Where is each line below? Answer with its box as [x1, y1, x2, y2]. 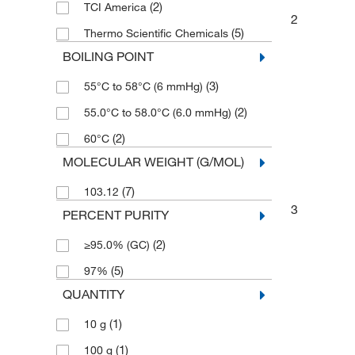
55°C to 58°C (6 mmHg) [83, 79, 206, 94]
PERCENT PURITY [62, 207, 169, 223]
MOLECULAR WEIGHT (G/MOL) [62, 154, 244, 170]
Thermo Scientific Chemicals [83, 26, 231, 41]
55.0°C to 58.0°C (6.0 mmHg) [83, 105, 235, 120]
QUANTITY [62, 286, 124, 303]
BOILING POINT [62, 48, 154, 65]
